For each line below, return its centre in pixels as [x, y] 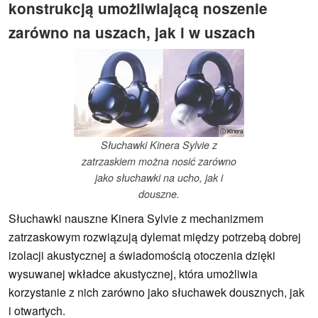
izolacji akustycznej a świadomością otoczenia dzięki [142, 256]
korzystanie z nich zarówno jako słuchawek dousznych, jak [157, 292]
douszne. [159, 194]
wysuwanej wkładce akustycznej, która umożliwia [133, 274]
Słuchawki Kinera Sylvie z [159, 145]
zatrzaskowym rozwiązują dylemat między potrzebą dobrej [155, 237]
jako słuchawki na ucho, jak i [159, 178]
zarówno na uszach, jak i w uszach [132, 32]
